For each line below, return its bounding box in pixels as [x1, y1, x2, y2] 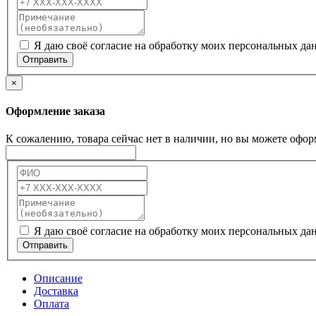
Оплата [34, 297, 69, 310]
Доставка [34, 284, 78, 297]
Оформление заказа [6, 104, 105, 117]
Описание [34, 272, 83, 284]
